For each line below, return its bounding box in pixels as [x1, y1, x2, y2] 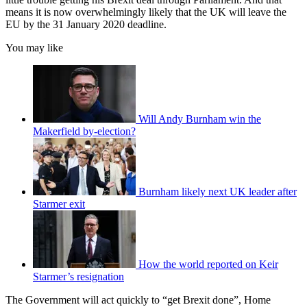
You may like [5, 41, 63, 53]
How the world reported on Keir [138, 258, 278, 270]
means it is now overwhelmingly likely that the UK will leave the [5, 5, 286, 18]
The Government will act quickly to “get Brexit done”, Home [5, 293, 271, 306]
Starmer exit [33, 197, 85, 210]
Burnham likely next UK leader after [138, 185, 297, 197]
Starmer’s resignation [33, 270, 124, 282]
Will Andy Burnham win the [138, 112, 261, 125]
